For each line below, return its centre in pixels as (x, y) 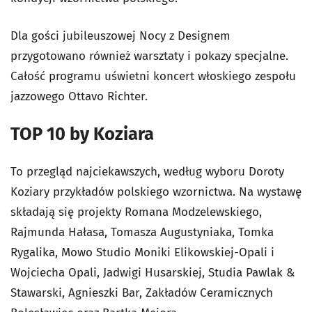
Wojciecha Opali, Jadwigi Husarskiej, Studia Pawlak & (153, 273)
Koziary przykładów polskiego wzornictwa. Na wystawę (156, 192)
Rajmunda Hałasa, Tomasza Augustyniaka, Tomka (142, 232)
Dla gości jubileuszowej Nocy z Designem (120, 36)
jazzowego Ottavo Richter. (79, 96)
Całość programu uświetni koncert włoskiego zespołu (153, 76)
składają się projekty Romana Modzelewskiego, (136, 212)
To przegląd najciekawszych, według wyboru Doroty (147, 172)
